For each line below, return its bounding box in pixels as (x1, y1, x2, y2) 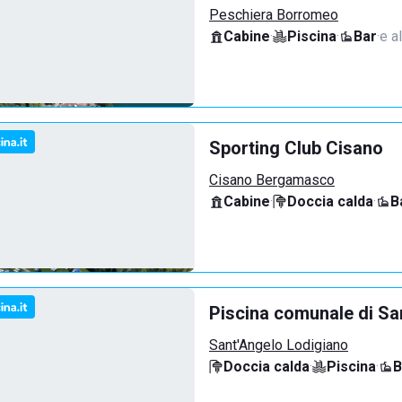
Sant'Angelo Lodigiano (209, 336, 348, 354)
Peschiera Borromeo (209, 6, 338, 23)
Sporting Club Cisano (209, 137, 383, 159)
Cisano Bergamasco (209, 171, 335, 188)
